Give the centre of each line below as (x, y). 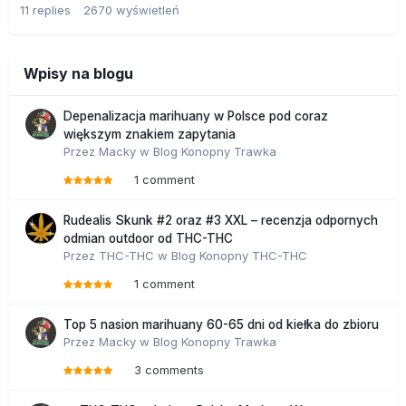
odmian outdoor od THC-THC (148, 238)
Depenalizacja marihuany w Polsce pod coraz (196, 116)
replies (52, 10)
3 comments (169, 369)
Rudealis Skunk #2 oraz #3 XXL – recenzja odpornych (221, 220)
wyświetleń (148, 10)
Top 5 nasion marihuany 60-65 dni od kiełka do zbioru (221, 324)
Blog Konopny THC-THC (239, 255)
